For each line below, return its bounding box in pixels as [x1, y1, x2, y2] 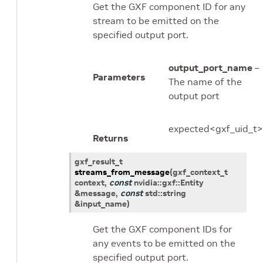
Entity [180, 177, 204, 188]
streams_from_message [75, 166, 170, 177]
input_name [80, 198, 127, 209]
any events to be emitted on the [93, 237, 235, 249]
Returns [93, 132, 128, 144]
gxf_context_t [173, 166, 228, 177]
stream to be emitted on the [93, 15, 219, 27]
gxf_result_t [75, 156, 123, 167]
